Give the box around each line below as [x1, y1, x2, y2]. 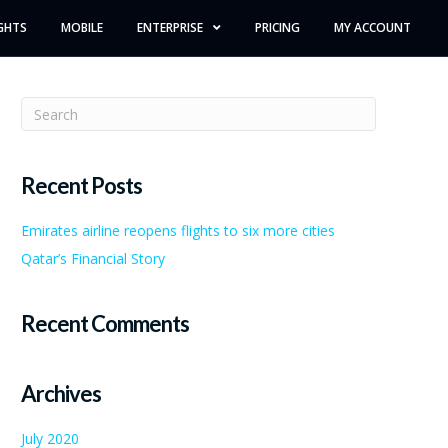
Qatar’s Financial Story [21, 249, 165, 268]
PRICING [255, 19, 300, 36]
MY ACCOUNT [334, 19, 411, 36]
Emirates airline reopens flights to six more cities [21, 221, 335, 240]
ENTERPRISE [137, 19, 203, 36]
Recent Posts [21, 172, 142, 199]
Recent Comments [21, 310, 189, 337]
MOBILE [61, 19, 103, 36]
